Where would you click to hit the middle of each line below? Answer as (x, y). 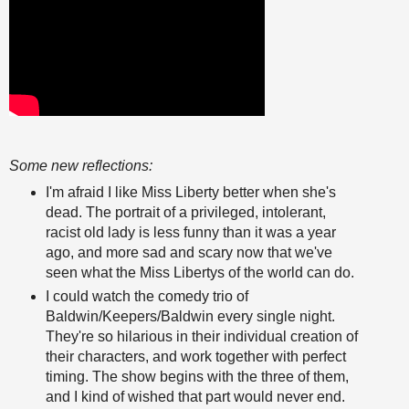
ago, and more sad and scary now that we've (189, 253)
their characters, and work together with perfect (195, 357)
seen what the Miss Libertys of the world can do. (199, 273)
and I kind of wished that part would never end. (195, 397)
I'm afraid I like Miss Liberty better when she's (190, 193)
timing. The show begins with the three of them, (197, 377)
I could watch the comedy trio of (147, 297)
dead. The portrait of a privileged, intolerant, (185, 213)
